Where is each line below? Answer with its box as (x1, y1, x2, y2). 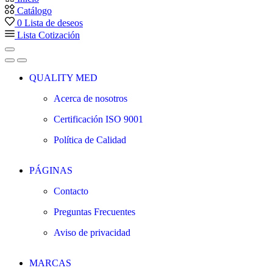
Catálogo (17, 5, 52, 16)
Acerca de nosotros (54, 93, 127, 104)
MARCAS (29, 257, 71, 268)
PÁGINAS (29, 165, 73, 175)
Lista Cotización (17, 29, 80, 40)
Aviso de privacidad (54, 227, 130, 238)
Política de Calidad (54, 134, 126, 145)
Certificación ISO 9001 (54, 113, 143, 124)
